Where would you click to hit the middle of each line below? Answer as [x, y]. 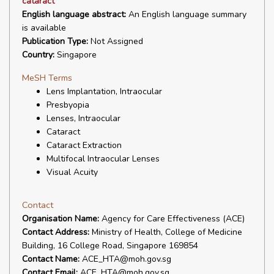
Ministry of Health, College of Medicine [166, 232]
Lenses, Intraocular [83, 118]
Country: [38, 55]
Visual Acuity [72, 172]
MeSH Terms [47, 78]
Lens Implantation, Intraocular [104, 91]
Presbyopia [68, 105]
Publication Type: [55, 41]
